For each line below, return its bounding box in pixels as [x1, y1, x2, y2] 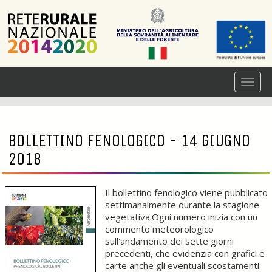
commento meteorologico [105, 223, 214, 235]
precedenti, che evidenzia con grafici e [105, 247, 265, 259]
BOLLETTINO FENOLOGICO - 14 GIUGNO [8, 131, 250, 151]
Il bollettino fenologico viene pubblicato [105, 186, 268, 199]
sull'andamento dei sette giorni [105, 235, 234, 247]
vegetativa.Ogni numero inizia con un [105, 211, 257, 223]
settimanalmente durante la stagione [105, 199, 259, 211]
